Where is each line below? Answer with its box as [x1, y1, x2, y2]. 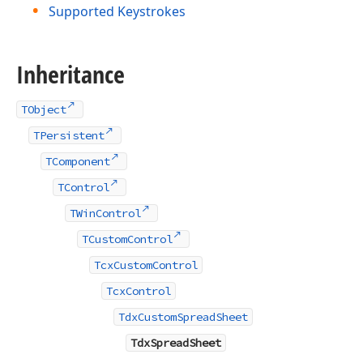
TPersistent [33, 127, 105, 143]
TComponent [45, 153, 110, 169]
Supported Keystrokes [49, 2, 186, 20]
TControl [58, 179, 109, 194]
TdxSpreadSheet [130, 335, 221, 350]
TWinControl [70, 205, 141, 220]
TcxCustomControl [94, 257, 198, 272]
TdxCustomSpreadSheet [118, 309, 248, 324]
